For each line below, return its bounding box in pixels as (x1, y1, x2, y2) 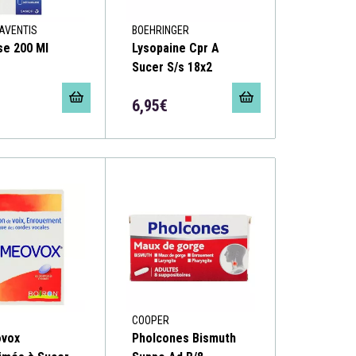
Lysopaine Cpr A (132, 40, 220, 56)
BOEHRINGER (132, 23, 190, 37)
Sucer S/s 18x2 (132, 59, 213, 75)
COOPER (132, 314, 170, 327)
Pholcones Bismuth (132, 331, 237, 346)
